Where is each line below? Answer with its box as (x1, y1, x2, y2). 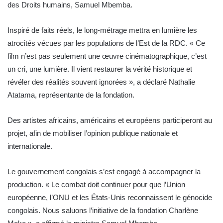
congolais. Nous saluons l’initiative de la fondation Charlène (7, 206, 198, 215)
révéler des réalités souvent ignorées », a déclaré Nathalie (7, 78, 195, 87)
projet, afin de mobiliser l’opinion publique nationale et (7, 129, 178, 138)
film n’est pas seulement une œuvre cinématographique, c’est (7, 52, 207, 61)
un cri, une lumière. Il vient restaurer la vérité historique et (7, 65, 192, 74)
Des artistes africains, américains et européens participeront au (7, 116, 212, 125)
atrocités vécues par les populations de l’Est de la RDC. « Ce (7, 39, 205, 48)
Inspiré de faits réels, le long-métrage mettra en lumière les (7, 26, 197, 35)
